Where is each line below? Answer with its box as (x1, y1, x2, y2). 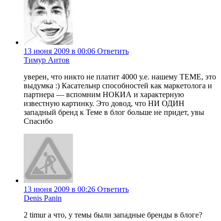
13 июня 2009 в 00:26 (24, 185, 95, 194)
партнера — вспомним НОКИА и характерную (24, 90, 184, 99)
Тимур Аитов (24, 56, 70, 65)
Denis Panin (24, 194, 62, 203)
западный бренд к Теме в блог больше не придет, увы (24, 108, 204, 117)
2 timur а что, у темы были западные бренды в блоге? (24, 211, 202, 220)
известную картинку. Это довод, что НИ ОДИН (24, 99, 184, 108)
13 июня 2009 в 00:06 (24, 47, 95, 56)
